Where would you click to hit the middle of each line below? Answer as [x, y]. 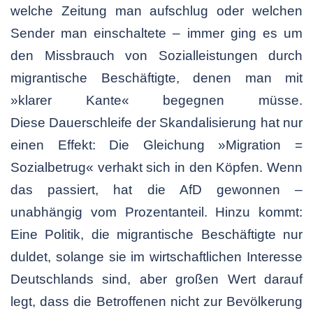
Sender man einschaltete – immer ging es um [156, 34]
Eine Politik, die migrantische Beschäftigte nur [156, 235]
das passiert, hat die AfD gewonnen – [156, 190]
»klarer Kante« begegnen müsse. [156, 101]
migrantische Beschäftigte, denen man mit [156, 78]
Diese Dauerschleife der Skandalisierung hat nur [156, 123]
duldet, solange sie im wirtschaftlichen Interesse [156, 257]
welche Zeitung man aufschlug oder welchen [156, 11]
